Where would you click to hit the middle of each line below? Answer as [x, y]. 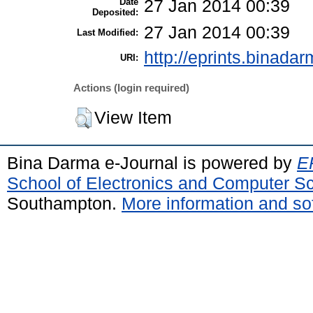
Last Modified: [108, 32]
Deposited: [115, 12]
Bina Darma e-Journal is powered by [152, 162]
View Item [133, 117]
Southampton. [64, 203]
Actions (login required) [131, 88]
